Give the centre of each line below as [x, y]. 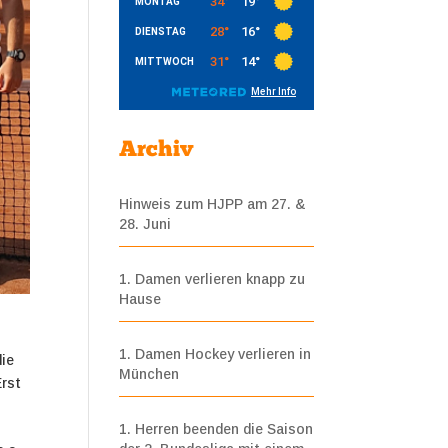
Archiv [156, 150]
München [149, 374]
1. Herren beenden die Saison [216, 429]
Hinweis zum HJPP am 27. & [213, 204]
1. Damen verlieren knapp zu [212, 279]
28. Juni [145, 224]
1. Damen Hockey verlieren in [215, 354]
